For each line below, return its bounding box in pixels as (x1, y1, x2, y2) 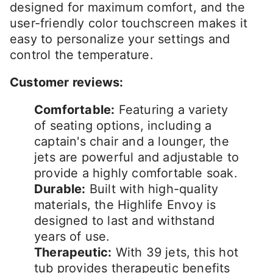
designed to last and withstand (34, 213, 214, 229)
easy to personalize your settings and (10, 32, 230, 47)
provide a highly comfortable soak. (34, 166, 238, 181)
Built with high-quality (85, 182, 219, 197)
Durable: (34, 182, 86, 197)
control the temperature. (10, 48, 154, 63)
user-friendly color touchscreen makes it (10, 16, 248, 31)
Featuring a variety (115, 102, 229, 118)
